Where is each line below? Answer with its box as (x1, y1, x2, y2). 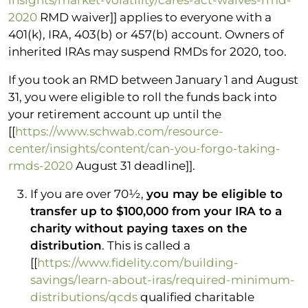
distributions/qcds (30, 289, 137, 304)
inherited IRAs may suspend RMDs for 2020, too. (8, 44, 287, 58)
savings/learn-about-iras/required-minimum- (30, 272, 295, 287)
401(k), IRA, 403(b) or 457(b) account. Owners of (8, 27, 284, 41)
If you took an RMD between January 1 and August (8, 72, 298, 87)
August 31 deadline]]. (73, 158, 195, 173)
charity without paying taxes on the (30, 221, 247, 235)
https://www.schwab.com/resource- (15, 124, 223, 138)
